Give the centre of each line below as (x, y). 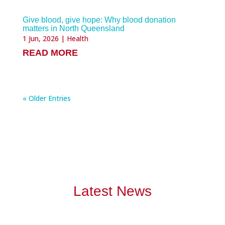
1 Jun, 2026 (40, 38)
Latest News (112, 191)
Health (77, 38)
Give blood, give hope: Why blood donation (99, 20)
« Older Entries (46, 98)
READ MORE (50, 53)
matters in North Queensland (73, 28)
